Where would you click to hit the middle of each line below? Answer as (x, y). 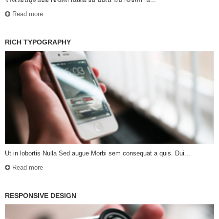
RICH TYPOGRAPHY (38, 42)
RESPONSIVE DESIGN (41, 196)
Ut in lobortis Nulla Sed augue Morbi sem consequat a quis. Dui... (98, 153)
